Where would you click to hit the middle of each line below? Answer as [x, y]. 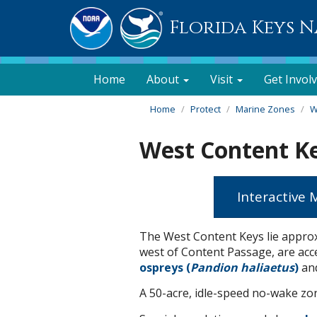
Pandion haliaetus [242, 267]
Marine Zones [265, 109]
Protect [206, 109]
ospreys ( [165, 267]
